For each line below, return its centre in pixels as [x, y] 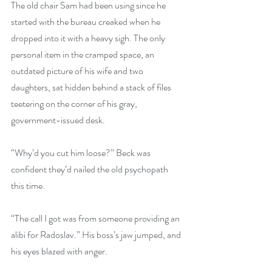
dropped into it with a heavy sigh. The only [89, 38]
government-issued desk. [58, 120]
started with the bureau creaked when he [87, 22]
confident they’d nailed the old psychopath [90, 169]
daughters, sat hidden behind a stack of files [92, 87]
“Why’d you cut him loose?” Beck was [82, 153]
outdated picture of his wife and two [78, 71]
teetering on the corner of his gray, [75, 104]
